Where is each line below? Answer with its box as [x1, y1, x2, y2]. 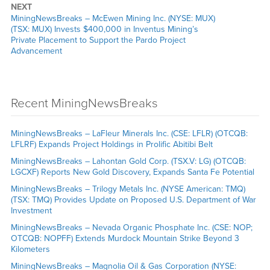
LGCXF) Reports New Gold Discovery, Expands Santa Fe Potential [10, 166, 257, 177]
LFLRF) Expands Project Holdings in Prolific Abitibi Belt [10, 139, 213, 149]
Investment [10, 205, 52, 216]
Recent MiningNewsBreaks [10, 95, 158, 111]
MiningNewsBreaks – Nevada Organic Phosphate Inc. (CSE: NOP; [10, 222, 253, 233]
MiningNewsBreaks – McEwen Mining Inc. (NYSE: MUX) [10, 13, 215, 24]
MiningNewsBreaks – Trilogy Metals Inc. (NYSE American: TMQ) [10, 183, 245, 194]
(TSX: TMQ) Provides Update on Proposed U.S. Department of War [10, 194, 256, 205]
